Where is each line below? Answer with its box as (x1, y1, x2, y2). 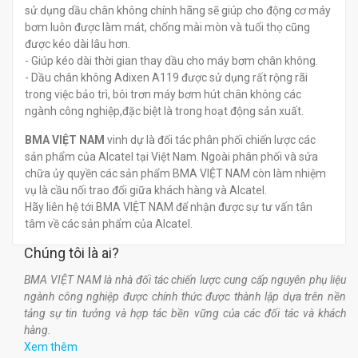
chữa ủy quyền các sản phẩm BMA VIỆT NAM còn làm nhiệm (25, 167, 326, 180)
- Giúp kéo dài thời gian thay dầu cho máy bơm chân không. (25, 54, 318, 67)
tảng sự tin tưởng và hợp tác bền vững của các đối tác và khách (24, 307, 346, 320)
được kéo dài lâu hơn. (25, 38, 130, 50)
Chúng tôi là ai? (24, 245, 119, 261)
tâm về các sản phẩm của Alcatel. (25, 217, 193, 230)
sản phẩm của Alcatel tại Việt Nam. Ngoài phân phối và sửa (25, 150, 318, 163)
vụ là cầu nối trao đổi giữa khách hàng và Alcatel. (25, 184, 267, 197)
